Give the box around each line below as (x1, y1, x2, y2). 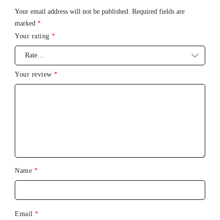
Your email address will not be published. (15, 7, 130, 15)
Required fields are (132, 7, 185, 15)
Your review (15, 70, 54, 78)
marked (15, 19, 37, 27)
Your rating (15, 32, 52, 40)
